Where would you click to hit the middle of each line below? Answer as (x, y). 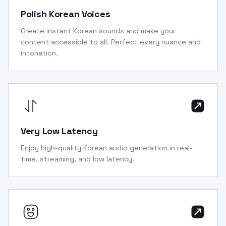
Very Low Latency (59, 131)
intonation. (39, 53)
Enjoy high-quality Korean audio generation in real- (107, 148)
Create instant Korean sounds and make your (98, 31)
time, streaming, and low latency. (77, 159)
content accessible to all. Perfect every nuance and (111, 42)
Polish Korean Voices (66, 14)
